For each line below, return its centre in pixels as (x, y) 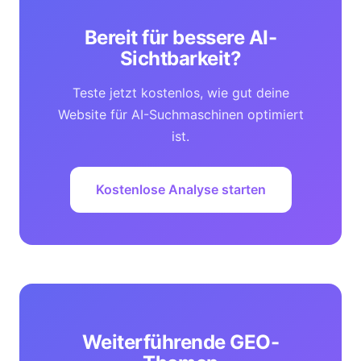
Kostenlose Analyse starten (180, 189)
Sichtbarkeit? (180, 58)
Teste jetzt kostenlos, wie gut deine (180, 92)
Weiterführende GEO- (180, 342)
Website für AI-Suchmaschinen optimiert (180, 114)
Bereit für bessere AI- (180, 37)
